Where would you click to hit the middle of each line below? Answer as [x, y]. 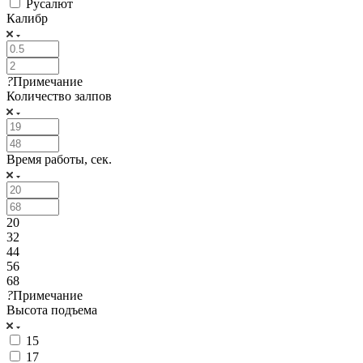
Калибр [27, 18]
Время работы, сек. [59, 159]
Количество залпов [59, 96]
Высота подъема [52, 310]
